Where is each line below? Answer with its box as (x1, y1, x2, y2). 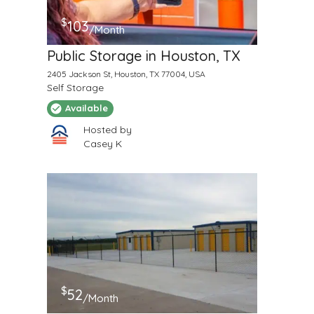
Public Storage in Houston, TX (46, 46, 240, 64)
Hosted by (83, 123, 132, 136)
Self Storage (46, 81, 104, 94)
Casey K (83, 137, 122, 150)
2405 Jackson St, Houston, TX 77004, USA (46, 68, 205, 79)
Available (64, 102, 108, 114)
